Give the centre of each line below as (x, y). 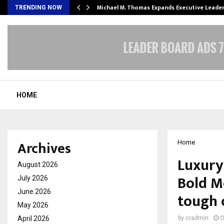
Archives (44, 149)
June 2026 (34, 191)
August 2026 (38, 164)
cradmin (197, 218)
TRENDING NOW (38, 7)
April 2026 (33, 218)
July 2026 (33, 178)
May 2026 (33, 205)
